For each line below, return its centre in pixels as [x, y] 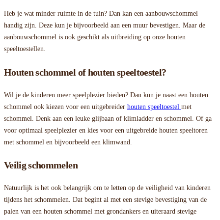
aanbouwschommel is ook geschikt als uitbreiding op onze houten [95, 37]
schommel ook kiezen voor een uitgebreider [66, 107]
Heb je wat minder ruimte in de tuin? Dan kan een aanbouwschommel [101, 14]
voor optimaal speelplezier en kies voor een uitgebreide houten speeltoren [106, 130]
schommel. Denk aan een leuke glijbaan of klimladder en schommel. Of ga [108, 118]
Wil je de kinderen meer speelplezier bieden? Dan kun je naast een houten [106, 95]
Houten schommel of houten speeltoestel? [85, 72]
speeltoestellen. [25, 49]
